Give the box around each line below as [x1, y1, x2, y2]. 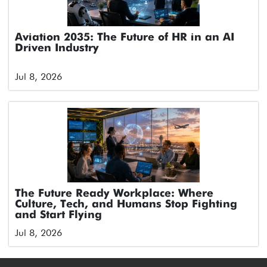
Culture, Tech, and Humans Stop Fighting [15, 198, 237, 210]
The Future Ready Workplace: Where [15, 188, 213, 199]
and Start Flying [15, 209, 102, 221]
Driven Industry [15, 42, 99, 54]
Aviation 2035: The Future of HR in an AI [15, 32, 234, 43]
